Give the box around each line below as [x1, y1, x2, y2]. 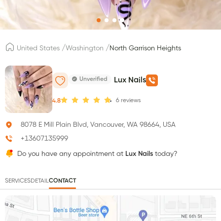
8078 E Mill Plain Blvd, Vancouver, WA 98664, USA [21, 121, 176, 128]
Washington [66, 45, 104, 52]
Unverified [79, 76, 108, 83]
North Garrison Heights [110, 45, 181, 52]
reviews [121, 98, 141, 104]
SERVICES [5, 178, 31, 184]
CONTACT [49, 178, 76, 184]
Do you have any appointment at [17, 150, 125, 157]
